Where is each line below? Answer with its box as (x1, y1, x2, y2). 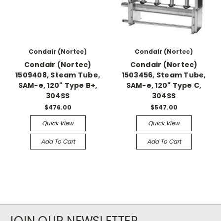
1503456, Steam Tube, (121, 70, 206, 80)
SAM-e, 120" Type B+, (18, 80, 98, 90)
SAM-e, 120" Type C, (126, 80, 202, 90)
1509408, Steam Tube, (15, 70, 100, 80)
